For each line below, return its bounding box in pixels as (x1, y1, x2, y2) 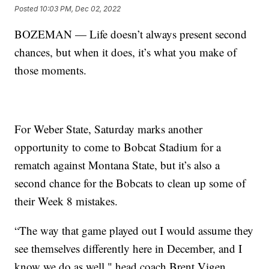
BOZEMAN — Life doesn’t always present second (14, 26, 247, 41)
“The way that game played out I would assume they (14, 222, 254, 238)
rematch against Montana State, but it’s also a (14, 157, 220, 172)
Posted (14, 4, 40, 14)
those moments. (14, 62, 87, 77)
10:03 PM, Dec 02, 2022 (40, 4, 121, 14)
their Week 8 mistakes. (14, 193, 118, 208)
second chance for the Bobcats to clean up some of (14, 175, 246, 190)
